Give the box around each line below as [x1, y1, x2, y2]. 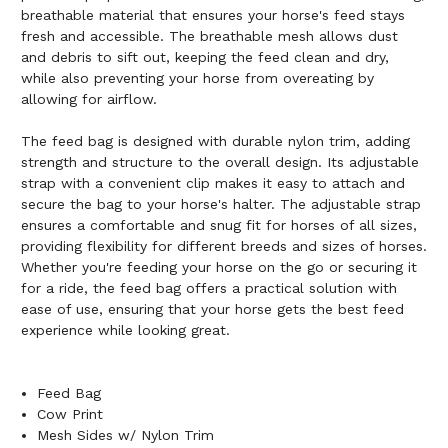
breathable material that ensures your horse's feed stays [21, 6, 405, 23]
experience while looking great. [21, 321, 230, 338]
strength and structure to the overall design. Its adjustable [21, 153, 419, 170]
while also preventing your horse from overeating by [21, 69, 374, 86]
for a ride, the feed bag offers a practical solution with [21, 279, 397, 296]
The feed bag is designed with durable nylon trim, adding [21, 132, 410, 149]
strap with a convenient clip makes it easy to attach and [21, 174, 405, 191]
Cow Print [37, 405, 104, 422]
